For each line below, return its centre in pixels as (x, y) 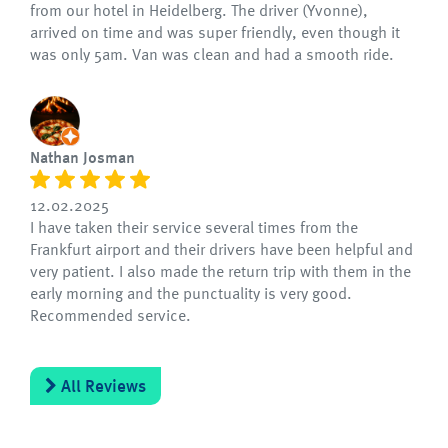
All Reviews (103, 386)
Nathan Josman (82, 157)
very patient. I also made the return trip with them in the (220, 271)
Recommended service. (110, 315)
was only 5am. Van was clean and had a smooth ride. (212, 54)
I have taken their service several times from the (194, 227)
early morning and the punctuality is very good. (191, 293)
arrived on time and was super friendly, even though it (215, 32)
